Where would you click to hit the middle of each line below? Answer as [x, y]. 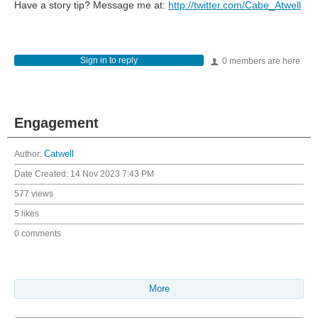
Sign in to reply [109, 61]
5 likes [27, 214]
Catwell [59, 154]
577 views [34, 194]
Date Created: [42, 174]
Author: [29, 154]
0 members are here [260, 61]
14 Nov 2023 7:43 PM [112, 174]
